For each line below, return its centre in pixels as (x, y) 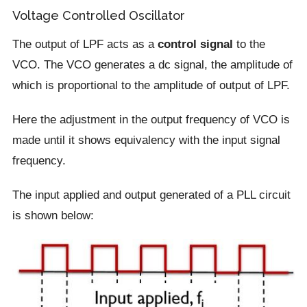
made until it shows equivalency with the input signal (146, 140)
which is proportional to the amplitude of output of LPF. (151, 85)
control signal (195, 44)
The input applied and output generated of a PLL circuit (151, 195)
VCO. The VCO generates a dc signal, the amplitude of (152, 65)
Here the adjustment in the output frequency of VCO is (151, 120)
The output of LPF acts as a (85, 44)
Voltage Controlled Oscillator (98, 16)
